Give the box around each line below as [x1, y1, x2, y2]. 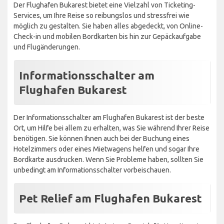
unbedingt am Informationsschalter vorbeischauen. [13, 165, 171, 174]
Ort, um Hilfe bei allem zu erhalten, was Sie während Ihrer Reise [13, 123, 209, 132]
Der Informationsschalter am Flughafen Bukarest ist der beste [13, 113, 204, 121]
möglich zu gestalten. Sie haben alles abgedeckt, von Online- [13, 21, 203, 30]
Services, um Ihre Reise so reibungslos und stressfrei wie [13, 11, 189, 19]
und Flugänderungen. [13, 42, 80, 51]
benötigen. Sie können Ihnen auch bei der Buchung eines [13, 134, 189, 142]
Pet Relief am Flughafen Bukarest [19, 191, 202, 204]
